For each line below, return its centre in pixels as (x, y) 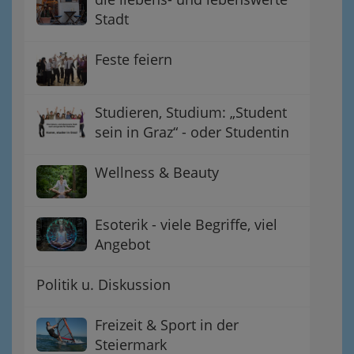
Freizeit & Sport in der (167, 325)
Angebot (122, 245)
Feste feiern (134, 59)
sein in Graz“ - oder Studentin (192, 132)
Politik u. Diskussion (104, 285)
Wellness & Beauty (157, 172)
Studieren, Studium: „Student (191, 112)
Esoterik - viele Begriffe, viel (186, 225)
